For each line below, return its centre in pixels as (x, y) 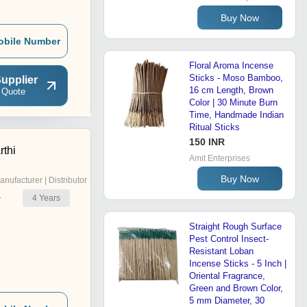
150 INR (207, 142)
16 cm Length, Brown (231, 90)
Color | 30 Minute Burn (233, 103)
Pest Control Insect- (229, 239)
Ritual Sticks (214, 127)
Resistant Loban (221, 251)
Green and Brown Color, (236, 288)
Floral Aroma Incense (231, 66)
